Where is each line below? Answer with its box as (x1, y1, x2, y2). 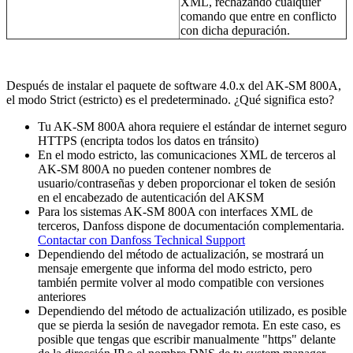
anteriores (38, 289, 86, 303)
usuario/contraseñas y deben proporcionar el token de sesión (38, 176, 336, 190)
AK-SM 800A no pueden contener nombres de (38, 162, 271, 176)
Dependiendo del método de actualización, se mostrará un (38, 247, 324, 261)
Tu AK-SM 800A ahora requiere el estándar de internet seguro (38, 119, 347, 133)
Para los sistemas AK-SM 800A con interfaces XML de (38, 204, 313, 218)
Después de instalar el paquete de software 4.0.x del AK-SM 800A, (6, 78, 341, 92)
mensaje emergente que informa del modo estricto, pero (38, 261, 312, 275)
